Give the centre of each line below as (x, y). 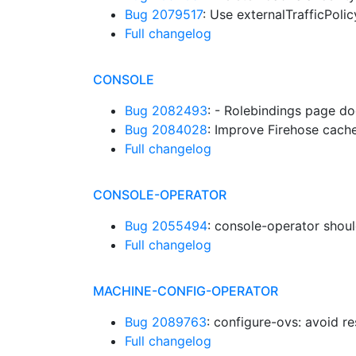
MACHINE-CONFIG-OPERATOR (186, 291)
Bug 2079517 (164, 14)
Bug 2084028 (166, 130)
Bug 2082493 (166, 110)
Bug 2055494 (166, 226)
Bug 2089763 (166, 322)
